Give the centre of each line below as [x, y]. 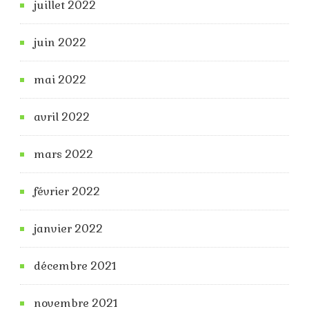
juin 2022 [60, 42]
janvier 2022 [68, 228]
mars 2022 [63, 154]
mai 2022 [60, 79]
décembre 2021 [75, 266]
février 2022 [67, 191]
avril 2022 [62, 117]
